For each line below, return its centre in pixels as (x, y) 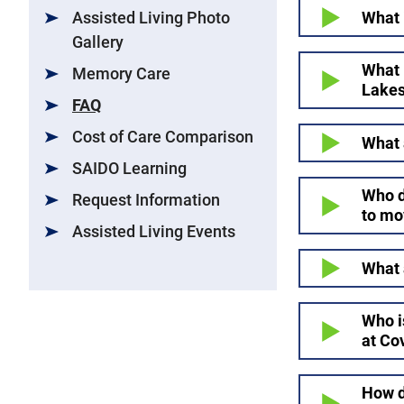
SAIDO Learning (129, 169)
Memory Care (121, 74)
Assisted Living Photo (151, 18)
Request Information (146, 200)
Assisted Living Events (154, 232)
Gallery (98, 42)
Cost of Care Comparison (163, 137)
